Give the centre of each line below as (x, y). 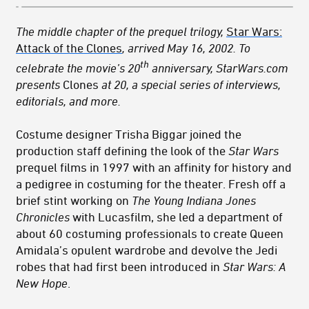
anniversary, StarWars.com (219, 68)
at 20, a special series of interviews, (191, 84)
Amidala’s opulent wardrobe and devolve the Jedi (147, 250)
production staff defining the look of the (122, 151)
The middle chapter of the (82, 31)
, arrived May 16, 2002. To (186, 48)
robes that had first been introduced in (119, 267)
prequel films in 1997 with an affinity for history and (154, 167)
